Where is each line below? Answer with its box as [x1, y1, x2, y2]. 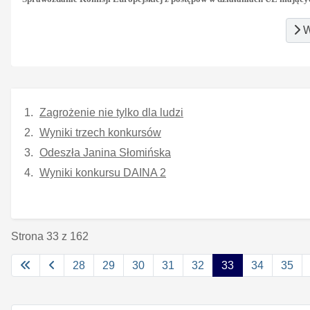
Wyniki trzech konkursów [39, 126, 161, 138]
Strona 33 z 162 [11, 230, 89, 242]
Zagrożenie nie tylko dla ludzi [39, 106, 183, 118]
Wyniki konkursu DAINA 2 [39, 166, 166, 179]
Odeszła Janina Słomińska [39, 146, 171, 158]
